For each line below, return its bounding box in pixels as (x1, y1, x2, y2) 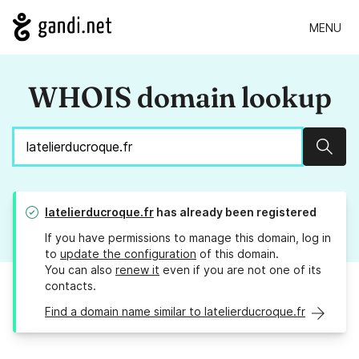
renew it (115, 263, 159, 277)
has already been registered (154, 205, 317, 220)
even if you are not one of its (159, 263, 321, 277)
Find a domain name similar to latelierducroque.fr (45, 305, 305, 319)
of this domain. (196, 247, 279, 261)
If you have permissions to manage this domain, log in (45, 231, 331, 245)
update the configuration (60, 247, 196, 261)
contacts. (45, 279, 96, 293)
